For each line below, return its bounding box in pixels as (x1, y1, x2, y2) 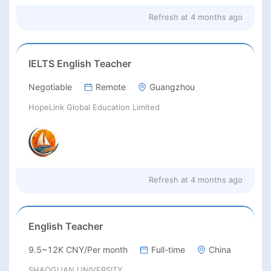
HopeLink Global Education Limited (28, 102, 160, 112)
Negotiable (28, 81, 72, 92)
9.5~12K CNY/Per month (28, 244, 128, 255)
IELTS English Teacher (28, 57, 131, 70)
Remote (96, 81, 126, 92)
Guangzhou (149, 81, 195, 92)
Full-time (151, 244, 185, 255)
